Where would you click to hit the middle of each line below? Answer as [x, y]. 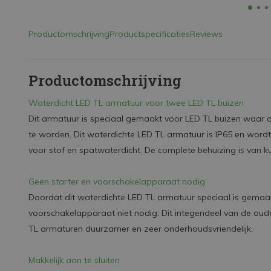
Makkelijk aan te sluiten [74, 260]
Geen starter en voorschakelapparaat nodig [117, 181]
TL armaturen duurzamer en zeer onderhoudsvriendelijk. [142, 229]
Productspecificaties [150, 34]
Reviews [206, 34]
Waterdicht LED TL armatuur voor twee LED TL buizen [136, 103]
